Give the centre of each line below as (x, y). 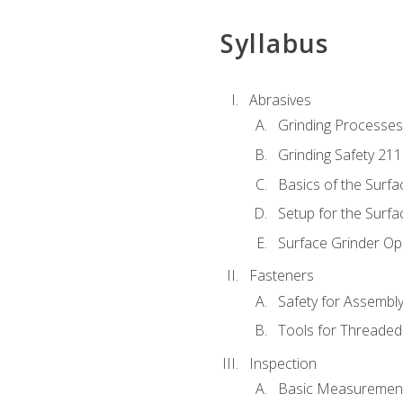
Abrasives (280, 100)
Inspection (282, 364)
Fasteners (281, 276)
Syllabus (274, 43)
